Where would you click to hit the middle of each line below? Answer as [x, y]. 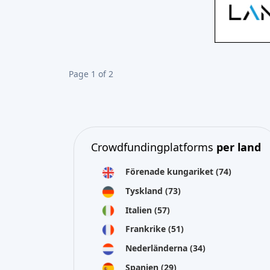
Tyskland [145, 190]
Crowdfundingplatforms [154, 147]
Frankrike [147, 229]
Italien [140, 210]
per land [239, 147]
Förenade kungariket [171, 171]
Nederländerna [158, 248]
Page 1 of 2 [91, 74]
